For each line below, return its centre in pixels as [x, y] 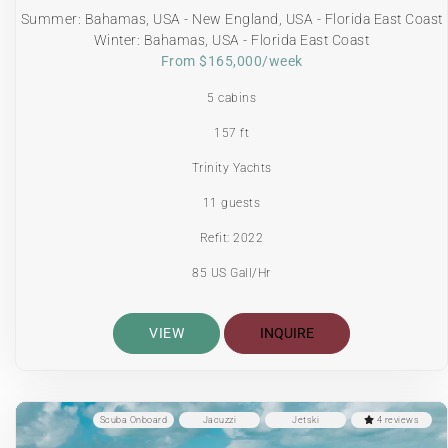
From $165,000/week [231, 61]
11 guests [231, 203]
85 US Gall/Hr [231, 273]
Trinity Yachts [231, 168]
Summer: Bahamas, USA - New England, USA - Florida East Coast [231, 19]
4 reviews [397, 420]
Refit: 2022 [231, 238]
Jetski [305, 420]
